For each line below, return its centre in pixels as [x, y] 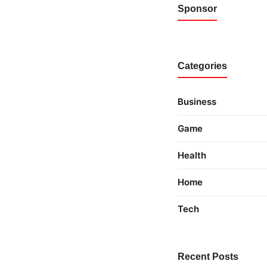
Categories [202, 66]
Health [192, 156]
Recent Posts [208, 257]
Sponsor [197, 9]
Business [197, 102]
